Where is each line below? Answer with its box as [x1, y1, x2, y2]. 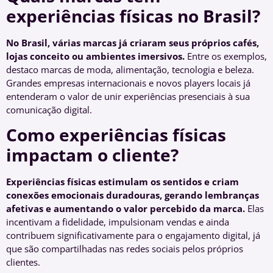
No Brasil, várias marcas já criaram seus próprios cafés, [6, 36, 259, 49]
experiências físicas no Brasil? [6, 4, 260, 27]
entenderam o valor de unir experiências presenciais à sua [6, 90, 250, 102]
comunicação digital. [6, 103, 92, 116]
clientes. [6, 255, 40, 268]
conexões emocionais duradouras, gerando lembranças [6, 188, 259, 201]
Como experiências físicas [6, 122, 226, 146]
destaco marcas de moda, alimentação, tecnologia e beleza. [6, 63, 254, 76]
